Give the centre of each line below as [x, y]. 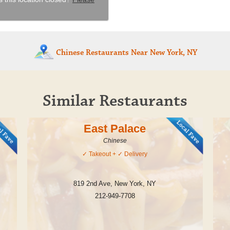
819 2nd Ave [92, 184]
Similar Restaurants [115, 102]
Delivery [136, 154]
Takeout [100, 154]
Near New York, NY [164, 53]
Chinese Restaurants [92, 53]
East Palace [115, 129]
